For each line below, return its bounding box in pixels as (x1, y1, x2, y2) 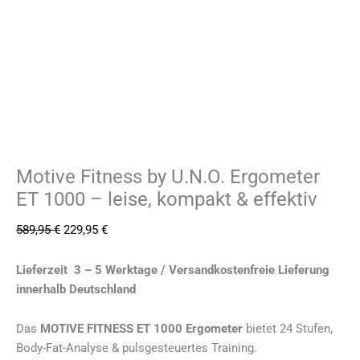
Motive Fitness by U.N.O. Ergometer (16, 166, 320, 189)
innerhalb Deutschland (16, 281, 136, 297)
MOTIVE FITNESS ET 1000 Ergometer (40, 321, 243, 337)
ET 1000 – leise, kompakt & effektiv (16, 188, 317, 211)
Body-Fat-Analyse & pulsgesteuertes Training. (16, 341, 257, 356)
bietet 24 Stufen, (243, 321, 333, 337)
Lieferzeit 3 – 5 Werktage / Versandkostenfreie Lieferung (16, 262, 329, 277)
